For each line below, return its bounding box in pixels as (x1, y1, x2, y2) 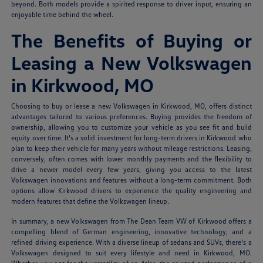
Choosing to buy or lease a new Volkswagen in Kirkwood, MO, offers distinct (11, 102, 252, 111)
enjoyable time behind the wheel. (11, 10, 114, 19)
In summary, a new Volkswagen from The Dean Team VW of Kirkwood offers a (11, 217, 252, 226)
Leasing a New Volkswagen (11, 51, 252, 75)
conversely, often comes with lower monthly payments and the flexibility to (11, 154, 252, 164)
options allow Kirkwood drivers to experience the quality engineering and (11, 186, 252, 195)
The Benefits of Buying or (11, 29, 252, 52)
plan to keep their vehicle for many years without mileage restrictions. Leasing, (11, 144, 252, 153)
